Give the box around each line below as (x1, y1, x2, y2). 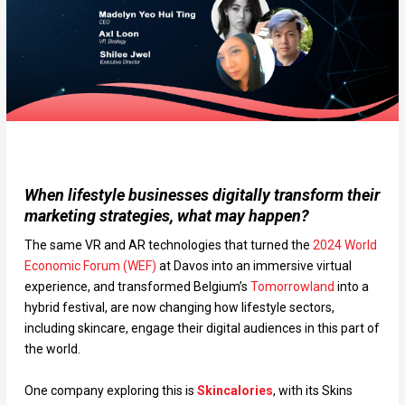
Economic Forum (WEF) (24, 259, 156, 274)
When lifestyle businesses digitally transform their (24, 185, 380, 205)
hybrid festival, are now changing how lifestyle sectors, (24, 300, 334, 316)
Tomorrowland (250, 279, 334, 295)
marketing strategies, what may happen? (24, 206, 309, 226)
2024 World (312, 238, 377, 253)
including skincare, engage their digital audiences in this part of (24, 321, 380, 336)
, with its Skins (272, 382, 353, 398)
